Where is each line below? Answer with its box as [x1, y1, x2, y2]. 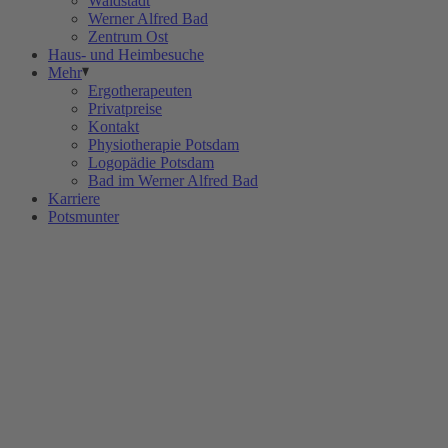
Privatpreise [88, 100, 162, 117]
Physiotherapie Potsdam [88, 136, 239, 153]
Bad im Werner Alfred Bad [88, 172, 258, 189]
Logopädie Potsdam [88, 154, 214, 171]
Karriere [48, 190, 100, 207]
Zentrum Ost [88, 28, 168, 45]
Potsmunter [48, 208, 119, 225]
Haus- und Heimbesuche [48, 46, 204, 63]
